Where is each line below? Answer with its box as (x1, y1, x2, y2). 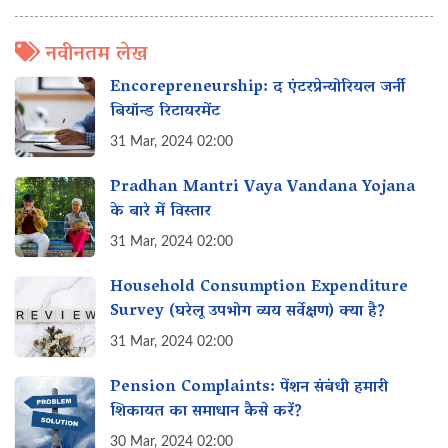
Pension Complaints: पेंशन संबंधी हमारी (110, 372, 388, 403)
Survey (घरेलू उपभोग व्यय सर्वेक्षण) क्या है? (110, 297, 385, 327)
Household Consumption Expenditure (110, 272, 408, 303)
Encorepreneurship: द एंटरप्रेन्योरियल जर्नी (110, 72, 405, 103)
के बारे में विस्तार (110, 197, 211, 227)
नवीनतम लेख (45, 36, 147, 74)
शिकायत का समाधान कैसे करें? (110, 397, 302, 427)
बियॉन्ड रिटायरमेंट (110, 97, 220, 127)
